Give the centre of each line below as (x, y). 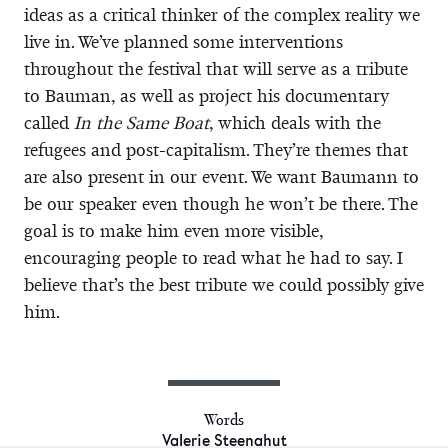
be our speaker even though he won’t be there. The (221, 203)
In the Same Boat (141, 122)
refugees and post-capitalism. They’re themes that (216, 149)
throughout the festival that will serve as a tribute (216, 68)
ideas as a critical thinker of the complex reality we (222, 14)
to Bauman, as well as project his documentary (206, 95)
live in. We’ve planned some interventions (183, 41)
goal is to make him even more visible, (173, 230)
